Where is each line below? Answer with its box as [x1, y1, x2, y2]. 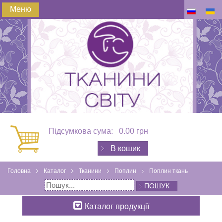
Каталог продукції [84, 202, 149, 211]
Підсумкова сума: [49, 126, 115, 135]
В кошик [111, 144, 140, 153]
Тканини [79, 167, 102, 174]
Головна [7, 167, 31, 174]
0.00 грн [119, 126, 148, 135]
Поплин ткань [149, 167, 188, 174]
